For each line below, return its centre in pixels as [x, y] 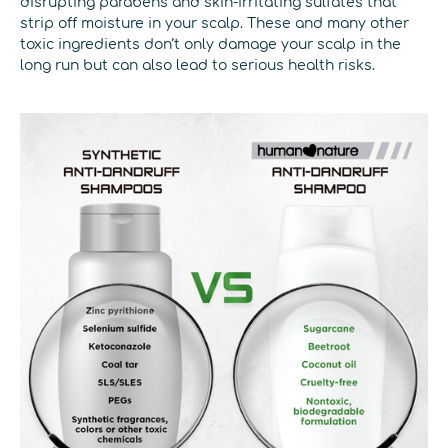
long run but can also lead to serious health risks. [197, 65]
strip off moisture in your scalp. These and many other [214, 23]
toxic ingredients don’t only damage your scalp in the [210, 44]
